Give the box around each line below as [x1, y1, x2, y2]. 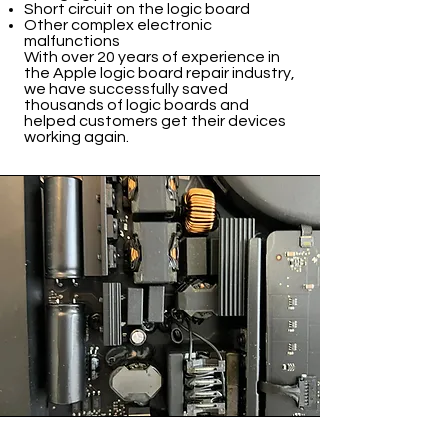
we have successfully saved [24, 81, 228, 97]
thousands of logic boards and [24, 97, 249, 113]
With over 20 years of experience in [24, 49, 280, 65]
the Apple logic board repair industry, [24, 65, 295, 81]
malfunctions [24, 33, 120, 49]
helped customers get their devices [24, 113, 286, 129]
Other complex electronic [24, 17, 212, 33]
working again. [24, 129, 129, 145]
